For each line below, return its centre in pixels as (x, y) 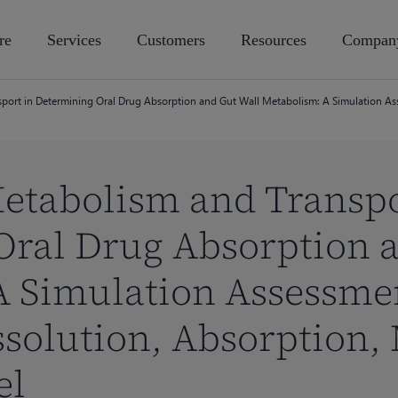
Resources (274, 40)
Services (74, 40)
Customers (171, 40)
